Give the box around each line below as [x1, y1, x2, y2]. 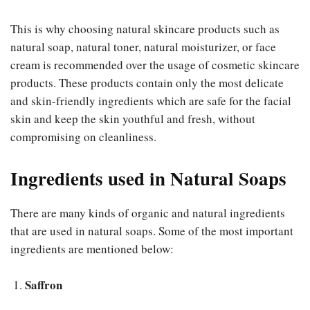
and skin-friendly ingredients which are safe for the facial [10, 92, 291, 109]
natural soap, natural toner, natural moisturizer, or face [10, 38, 276, 55]
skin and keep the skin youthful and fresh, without [10, 110, 255, 127]
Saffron [25, 275, 62, 293]
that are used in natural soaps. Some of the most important [10, 222, 293, 239]
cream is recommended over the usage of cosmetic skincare [10, 56, 300, 73]
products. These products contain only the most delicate [10, 74, 284, 91]
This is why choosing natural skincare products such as [10, 20, 280, 37]
